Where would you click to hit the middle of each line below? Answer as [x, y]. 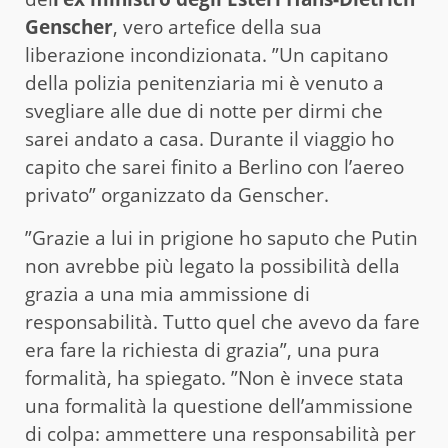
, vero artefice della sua [217, 26]
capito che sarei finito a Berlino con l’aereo [214, 166]
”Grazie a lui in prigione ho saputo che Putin [221, 237]
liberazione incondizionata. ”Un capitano [206, 54]
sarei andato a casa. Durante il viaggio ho [209, 138]
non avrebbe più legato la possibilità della [212, 265]
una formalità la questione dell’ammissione [219, 405]
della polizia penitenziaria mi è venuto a [204, 82]
